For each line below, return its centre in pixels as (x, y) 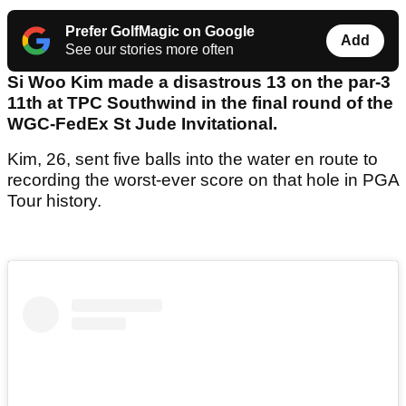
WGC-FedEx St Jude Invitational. (142, 124)
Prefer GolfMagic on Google (160, 32)
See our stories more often (150, 50)
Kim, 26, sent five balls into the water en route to (193, 159)
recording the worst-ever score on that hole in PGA (203, 180)
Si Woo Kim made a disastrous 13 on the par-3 (199, 82)
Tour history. (57, 201)
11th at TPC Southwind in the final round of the (200, 103)
